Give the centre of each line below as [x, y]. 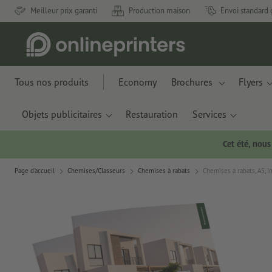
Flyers [251, 82]
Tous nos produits [52, 82]
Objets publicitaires [62, 114]
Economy [138, 82]
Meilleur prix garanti [64, 11]
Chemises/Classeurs [96, 171]
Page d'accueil [35, 171]
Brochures [193, 82]
